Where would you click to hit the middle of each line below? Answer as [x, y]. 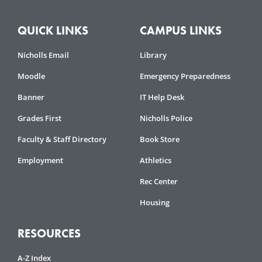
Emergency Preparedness [185, 76]
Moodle [31, 76]
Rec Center [159, 182]
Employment [40, 161]
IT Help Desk [162, 97]
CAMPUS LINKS [181, 31]
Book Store [160, 139]
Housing [155, 203]
